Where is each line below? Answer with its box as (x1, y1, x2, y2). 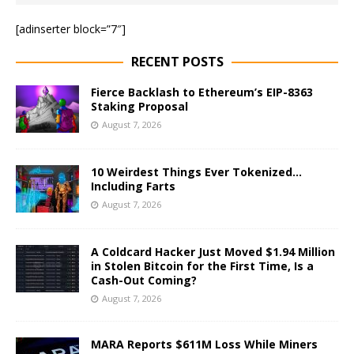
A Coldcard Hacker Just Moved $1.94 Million (91, 244, 335, 260)
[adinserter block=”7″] (16, 21, 126, 36)
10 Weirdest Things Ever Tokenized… (91, 164, 302, 180)
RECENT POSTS (130, 53, 224, 70)
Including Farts (91, 179, 175, 194)
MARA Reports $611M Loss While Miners (91, 337, 318, 352)
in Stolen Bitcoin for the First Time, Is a (91, 258, 314, 274)
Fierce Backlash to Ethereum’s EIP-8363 (91, 85, 313, 100)
